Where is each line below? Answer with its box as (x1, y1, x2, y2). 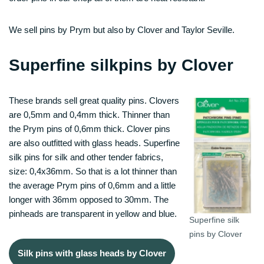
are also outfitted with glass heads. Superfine (9, 137, 180, 148)
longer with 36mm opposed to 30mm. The (9, 194, 169, 204)
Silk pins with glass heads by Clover (18, 247, 166, 258)
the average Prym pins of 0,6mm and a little (9, 180, 176, 190)
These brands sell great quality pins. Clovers (9, 95, 179, 105)
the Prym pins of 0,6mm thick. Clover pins (9, 123, 170, 134)
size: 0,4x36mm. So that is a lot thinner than (9, 166, 177, 176)
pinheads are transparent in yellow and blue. (9, 208, 177, 219)
